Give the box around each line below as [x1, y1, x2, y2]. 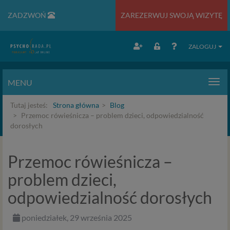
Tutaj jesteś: [10, 101, 48, 109]
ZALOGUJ [188, 43, 217, 50]
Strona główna [53, 101, 99, 109]
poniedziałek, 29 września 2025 [20, 213, 132, 222]
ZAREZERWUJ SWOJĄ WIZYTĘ [121, 11, 222, 20]
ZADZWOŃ [8, 11, 48, 20]
